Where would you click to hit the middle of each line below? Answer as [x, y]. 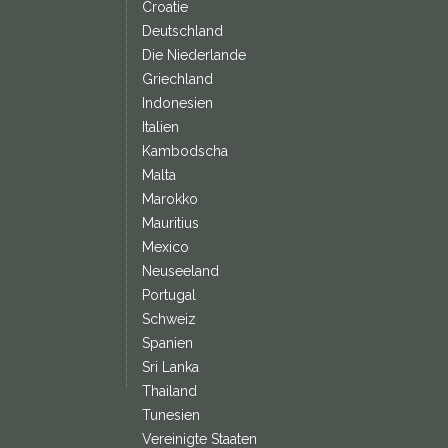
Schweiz [168, 319]
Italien [160, 127]
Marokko [169, 199]
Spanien [167, 343]
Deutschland [182, 31]
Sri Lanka [170, 367]
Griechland [177, 79]
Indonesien [177, 103]
